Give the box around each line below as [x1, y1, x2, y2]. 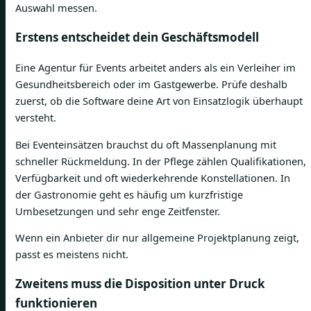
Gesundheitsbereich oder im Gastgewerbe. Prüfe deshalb [15, 77, 287, 92]
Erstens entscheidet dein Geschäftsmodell [15, 29, 259, 45]
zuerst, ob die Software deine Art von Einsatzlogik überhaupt [15, 94, 303, 108]
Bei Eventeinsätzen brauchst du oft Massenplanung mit [15, 137, 276, 151]
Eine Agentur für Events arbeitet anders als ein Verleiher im [15, 60, 296, 75]
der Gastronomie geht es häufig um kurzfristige [15, 187, 243, 201]
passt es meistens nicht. [15, 247, 128, 262]
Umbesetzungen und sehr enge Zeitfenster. [15, 203, 220, 218]
